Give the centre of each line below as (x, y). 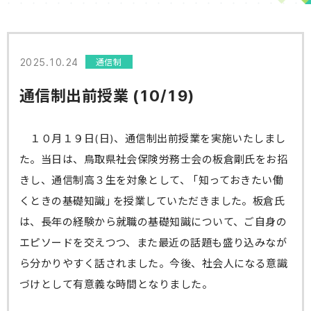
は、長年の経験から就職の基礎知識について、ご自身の (153, 221)
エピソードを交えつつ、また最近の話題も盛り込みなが (153, 242)
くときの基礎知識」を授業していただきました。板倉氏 (152, 201)
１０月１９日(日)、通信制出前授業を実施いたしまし (153, 138)
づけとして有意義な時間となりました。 (116, 284)
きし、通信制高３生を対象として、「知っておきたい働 (152, 180)
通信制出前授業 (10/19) (107, 95)
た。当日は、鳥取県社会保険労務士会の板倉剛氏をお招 (154, 159)
